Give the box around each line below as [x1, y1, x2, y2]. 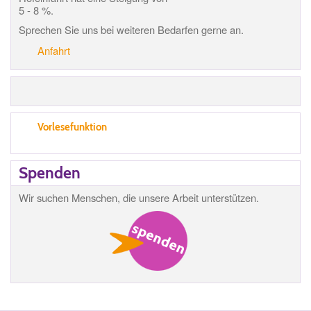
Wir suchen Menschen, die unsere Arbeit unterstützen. [19, 190, 259, 205]
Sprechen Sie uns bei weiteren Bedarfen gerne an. [19, 22, 244, 37]
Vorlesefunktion [37, 120, 108, 133]
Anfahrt [37, 42, 71, 58]
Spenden [19, 162, 81, 183]
